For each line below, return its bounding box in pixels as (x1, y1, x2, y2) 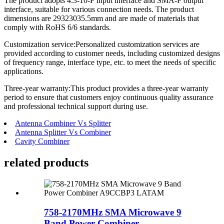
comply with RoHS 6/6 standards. (4, 23, 111, 32)
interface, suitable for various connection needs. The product (4, 5, 194, 14)
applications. (4, 67, 43, 76)
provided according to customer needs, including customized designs (4, 49, 220, 58)
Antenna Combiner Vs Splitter (15, 119, 111, 128)
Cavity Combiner (15, 137, 69, 146)
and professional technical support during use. (4, 102, 148, 111)
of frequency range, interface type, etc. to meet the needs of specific (4, 58, 216, 67)
